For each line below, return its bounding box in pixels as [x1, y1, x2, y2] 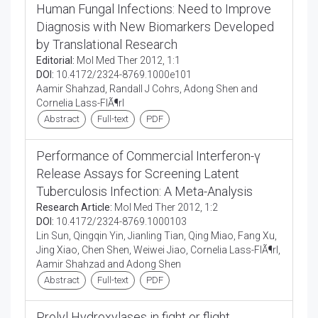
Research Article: [36, 202, 112, 213]
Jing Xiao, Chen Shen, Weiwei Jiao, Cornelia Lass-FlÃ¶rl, [36, 244, 280, 256]
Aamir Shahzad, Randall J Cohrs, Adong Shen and [36, 83, 258, 94]
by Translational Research [36, 37, 177, 52]
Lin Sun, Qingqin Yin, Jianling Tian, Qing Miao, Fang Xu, [36, 230, 277, 241]
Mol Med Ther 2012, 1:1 [75, 55, 180, 66]
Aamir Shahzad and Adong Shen [36, 258, 181, 270]
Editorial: [36, 55, 75, 66]
